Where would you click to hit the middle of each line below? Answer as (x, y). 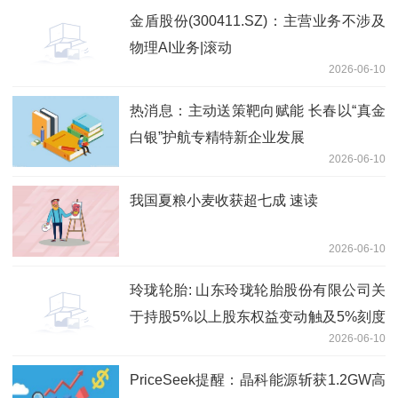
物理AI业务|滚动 (181, 47)
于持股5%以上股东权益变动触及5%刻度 (258, 316)
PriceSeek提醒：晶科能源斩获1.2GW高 (258, 379)
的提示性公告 (172, 343)
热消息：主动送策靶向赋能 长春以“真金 (258, 110)
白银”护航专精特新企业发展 (217, 137)
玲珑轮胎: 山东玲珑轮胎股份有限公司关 (258, 290)
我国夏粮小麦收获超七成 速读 (224, 200)
